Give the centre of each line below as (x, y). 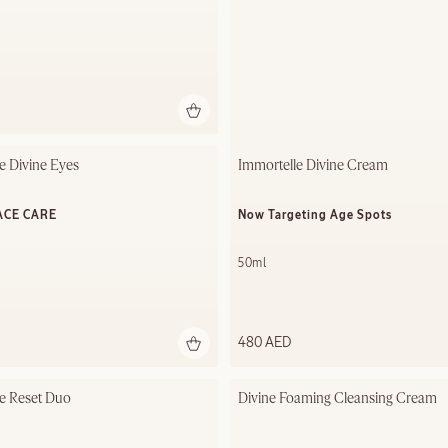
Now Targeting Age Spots (315, 216)
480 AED (264, 343)
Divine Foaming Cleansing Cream (337, 399)
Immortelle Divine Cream (313, 166)
